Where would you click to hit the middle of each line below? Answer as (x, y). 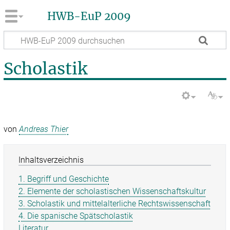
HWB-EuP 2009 (89, 17)
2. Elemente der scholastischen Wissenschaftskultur (112, 191)
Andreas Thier (44, 129)
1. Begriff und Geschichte (64, 179)
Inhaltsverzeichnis (51, 160)
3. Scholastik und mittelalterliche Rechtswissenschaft (115, 203)
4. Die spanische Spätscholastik (76, 216)
